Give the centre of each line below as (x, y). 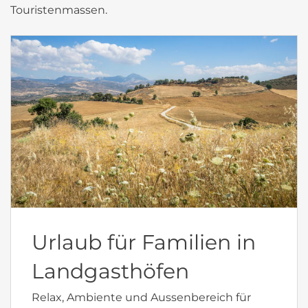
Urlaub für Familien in (144, 242)
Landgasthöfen (110, 271)
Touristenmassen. (59, 10)
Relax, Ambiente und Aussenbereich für (141, 297)
